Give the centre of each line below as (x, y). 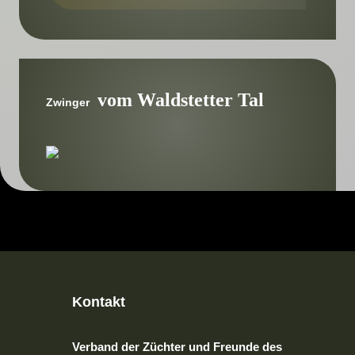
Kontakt (99, 302)
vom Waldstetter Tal (179, 100)
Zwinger (70, 103)
